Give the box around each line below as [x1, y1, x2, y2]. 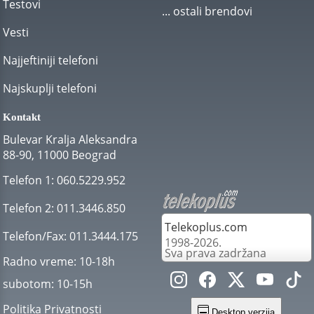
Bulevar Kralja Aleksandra [3, 132, 137, 147]
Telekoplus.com [164, 219, 247, 235]
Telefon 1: [3, 172, 54, 188]
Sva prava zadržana [164, 245, 266, 261]
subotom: [3, 276, 54, 292]
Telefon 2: [3, 200, 54, 216]
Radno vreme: [3, 254, 76, 269]
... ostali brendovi [161, 4, 252, 19]
